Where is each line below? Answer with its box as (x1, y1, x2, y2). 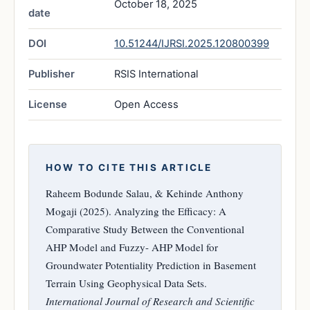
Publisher (28, 67, 75, 80)
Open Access (114, 98, 179, 111)
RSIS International (114, 67, 198, 80)
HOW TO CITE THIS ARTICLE (46, 161, 212, 173)
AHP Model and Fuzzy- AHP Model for (46, 239, 218, 254)
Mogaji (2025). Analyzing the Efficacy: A (46, 203, 226, 218)
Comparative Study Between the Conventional (46, 221, 244, 236)
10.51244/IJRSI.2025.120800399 (114, 37, 269, 50)
